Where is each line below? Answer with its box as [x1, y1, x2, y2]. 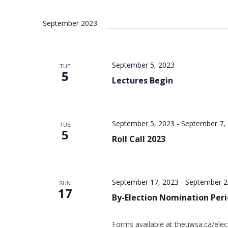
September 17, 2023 [111, 177, 179, 187]
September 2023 [43, 18, 97, 28]
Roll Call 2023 [111, 133, 165, 145]
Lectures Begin [111, 75, 173, 86]
